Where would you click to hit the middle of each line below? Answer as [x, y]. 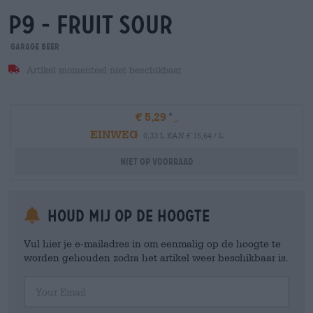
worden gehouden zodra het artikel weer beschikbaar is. [156, 257]
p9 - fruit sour [90, 25]
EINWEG [114, 134]
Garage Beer [34, 46]
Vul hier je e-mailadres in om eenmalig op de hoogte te [152, 243]
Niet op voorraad [156, 161]
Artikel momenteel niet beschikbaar [102, 70]
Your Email [45, 281]
